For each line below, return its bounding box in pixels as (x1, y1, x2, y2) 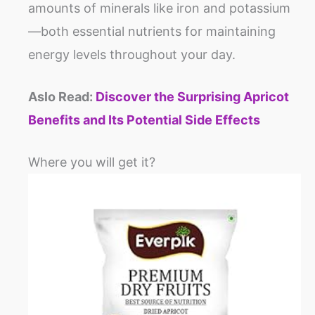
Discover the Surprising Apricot (96, 89, 289, 105)
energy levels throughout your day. (28, 47, 236, 63)
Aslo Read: (28, 89, 96, 105)
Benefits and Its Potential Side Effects (28, 112, 260, 128)
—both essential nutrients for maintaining (28, 24, 276, 39)
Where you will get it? (28, 155, 155, 170)
